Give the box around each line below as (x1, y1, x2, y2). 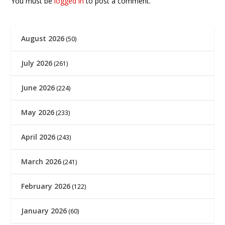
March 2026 (21, 157, 62, 167)
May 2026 (21, 107, 55, 118)
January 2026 (21, 206, 67, 216)
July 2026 (21, 58, 53, 68)
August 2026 (21, 34, 65, 44)
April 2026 (21, 132, 56, 142)
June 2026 (21, 83, 55, 93)
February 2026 (21, 181, 71, 191)
